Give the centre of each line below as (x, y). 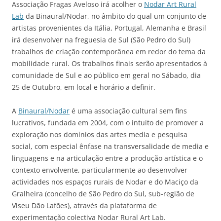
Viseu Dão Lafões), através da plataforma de (84, 205)
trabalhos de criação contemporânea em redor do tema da (109, 52)
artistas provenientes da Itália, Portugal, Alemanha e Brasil (109, 28)
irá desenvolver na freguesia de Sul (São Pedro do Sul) (101, 40)
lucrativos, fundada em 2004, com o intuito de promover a (108, 123)
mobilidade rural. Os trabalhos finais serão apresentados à (110, 63)
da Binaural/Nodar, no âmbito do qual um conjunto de (115, 16)
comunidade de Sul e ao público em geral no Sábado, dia (106, 75)
